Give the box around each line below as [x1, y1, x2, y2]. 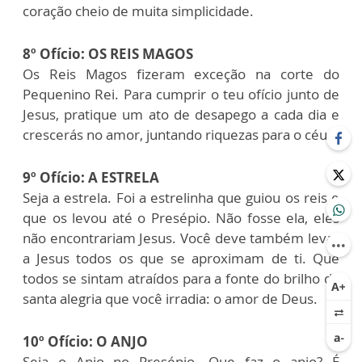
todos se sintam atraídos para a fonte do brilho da [23, 268, 339, 288]
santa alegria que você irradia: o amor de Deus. [23, 288, 318, 308]
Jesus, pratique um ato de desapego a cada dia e [23, 104, 339, 124]
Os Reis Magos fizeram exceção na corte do [23, 64, 339, 83]
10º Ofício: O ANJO [23, 331, 148, 351]
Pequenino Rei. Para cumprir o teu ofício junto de [23, 84, 339, 103]
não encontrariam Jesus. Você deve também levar [23, 228, 339, 247]
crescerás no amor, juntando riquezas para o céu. [23, 124, 331, 144]
